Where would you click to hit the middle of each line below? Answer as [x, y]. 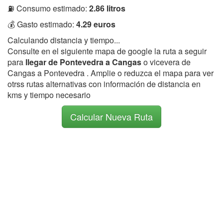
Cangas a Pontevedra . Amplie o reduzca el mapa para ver [111, 73]
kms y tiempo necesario [49, 95]
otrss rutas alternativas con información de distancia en [104, 84]
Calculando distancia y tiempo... [64, 40]
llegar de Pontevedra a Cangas [84, 62]
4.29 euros [96, 24]
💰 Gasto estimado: [42, 24]
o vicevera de [167, 62]
